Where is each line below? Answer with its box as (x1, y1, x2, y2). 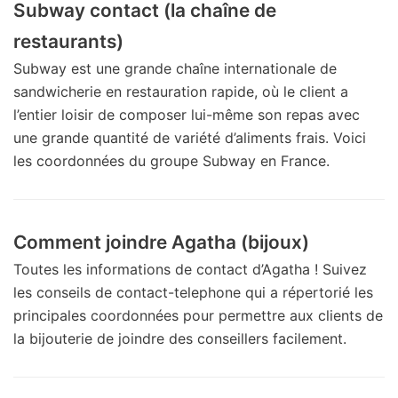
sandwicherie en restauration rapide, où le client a (13, 82, 348, 100)
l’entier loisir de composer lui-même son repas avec (13, 105, 360, 123)
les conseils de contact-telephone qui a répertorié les (13, 283, 373, 301)
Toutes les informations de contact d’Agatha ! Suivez (13, 259, 367, 278)
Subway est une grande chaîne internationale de (13, 59, 337, 77)
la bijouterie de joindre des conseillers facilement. (13, 329, 346, 347)
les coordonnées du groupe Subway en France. (13, 151, 330, 170)
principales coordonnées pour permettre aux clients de (13, 306, 383, 324)
